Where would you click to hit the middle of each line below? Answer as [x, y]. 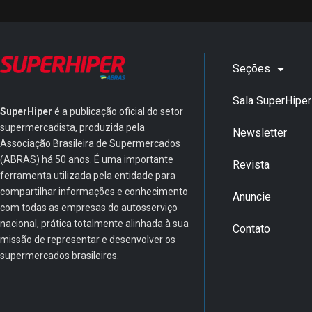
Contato [251, 228]
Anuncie [251, 196]
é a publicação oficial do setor [119, 111]
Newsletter [259, 132]
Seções [251, 68]
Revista [251, 164]
